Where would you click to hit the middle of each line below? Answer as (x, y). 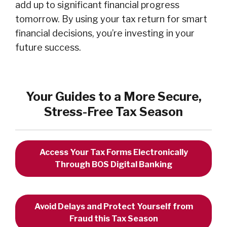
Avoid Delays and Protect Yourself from (113, 207)
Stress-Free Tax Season (113, 112)
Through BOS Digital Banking (113, 165)
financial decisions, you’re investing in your (105, 33)
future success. (48, 48)
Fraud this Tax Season (113, 219)
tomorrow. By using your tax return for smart (111, 19)
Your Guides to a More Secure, (113, 97)
